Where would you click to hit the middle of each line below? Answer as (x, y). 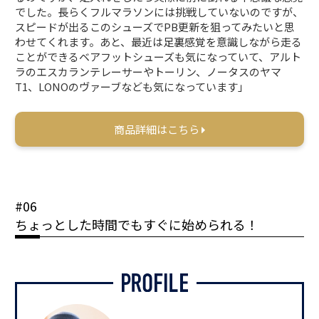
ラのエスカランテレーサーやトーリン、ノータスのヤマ (148, 71)
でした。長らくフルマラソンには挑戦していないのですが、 (159, 11)
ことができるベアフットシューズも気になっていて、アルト (158, 56)
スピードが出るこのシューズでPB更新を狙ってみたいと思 (155, 26)
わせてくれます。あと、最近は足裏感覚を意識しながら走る (159, 41)
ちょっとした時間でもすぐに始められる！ (137, 224)
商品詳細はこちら (158, 129)
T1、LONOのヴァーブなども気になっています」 (132, 86)
